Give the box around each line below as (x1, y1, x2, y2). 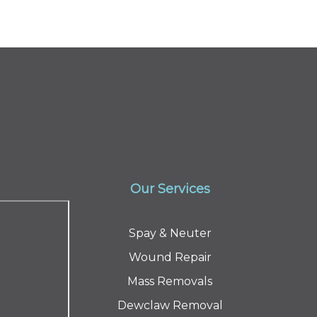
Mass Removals (127, 274, 212, 288)
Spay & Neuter (128, 226, 212, 240)
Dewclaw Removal (117, 298, 223, 312)
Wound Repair (128, 250, 212, 264)
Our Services (129, 180, 210, 197)
